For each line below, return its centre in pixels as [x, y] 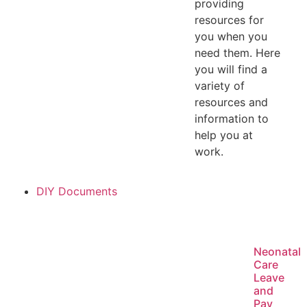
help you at [223, 135]
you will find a [231, 69]
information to [231, 118]
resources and [231, 102]
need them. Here [237, 52]
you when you [231, 36]
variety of [219, 85]
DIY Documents [77, 192]
